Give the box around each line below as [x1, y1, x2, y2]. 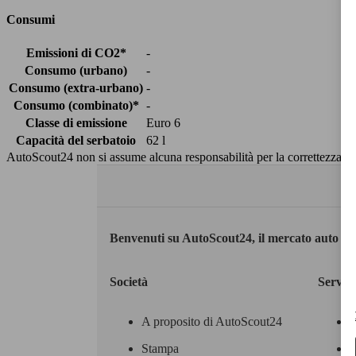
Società [110, 274, 148, 288]
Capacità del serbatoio [16, 133, 136, 148]
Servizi [317, 274, 354, 288]
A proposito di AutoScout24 [141, 314, 282, 328]
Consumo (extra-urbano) [9, 81, 143, 95]
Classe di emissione [25, 116, 127, 130]
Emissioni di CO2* [25, 46, 126, 60]
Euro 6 [146, 116, 180, 130]
